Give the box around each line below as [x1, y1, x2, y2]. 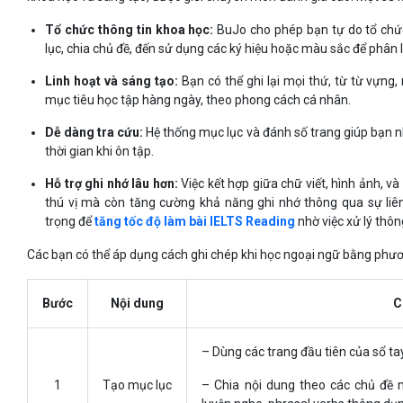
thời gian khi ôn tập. [45, 144, 155, 159]
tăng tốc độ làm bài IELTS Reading [94, 214, 296, 229]
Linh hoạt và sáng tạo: [45, 74, 182, 89]
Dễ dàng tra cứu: [45, 125, 147, 140]
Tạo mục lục [103, 378, 173, 393]
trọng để [45, 214, 95, 229]
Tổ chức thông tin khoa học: [45, 22, 218, 38]
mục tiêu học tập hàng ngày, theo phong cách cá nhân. [45, 93, 352, 108]
